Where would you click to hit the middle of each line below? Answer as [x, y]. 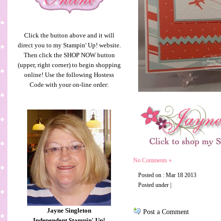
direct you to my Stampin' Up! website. [69, 45]
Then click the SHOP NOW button [69, 55]
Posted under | [155, 185]
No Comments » [152, 160]
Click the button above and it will [69, 35]
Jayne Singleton [69, 210]
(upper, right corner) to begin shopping [69, 65]
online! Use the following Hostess [69, 75]
